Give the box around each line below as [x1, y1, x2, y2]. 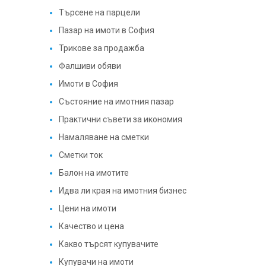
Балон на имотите [58, 168, 129, 178]
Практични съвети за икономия [58, 115, 182, 124]
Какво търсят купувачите [58, 239, 159, 249]
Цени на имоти [58, 204, 116, 213]
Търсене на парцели [58, 8, 140, 17]
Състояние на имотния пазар [58, 97, 174, 106]
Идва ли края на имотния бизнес [58, 186, 186, 195]
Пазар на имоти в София [58, 26, 154, 35]
